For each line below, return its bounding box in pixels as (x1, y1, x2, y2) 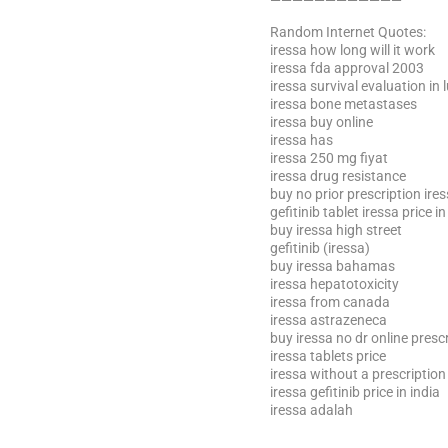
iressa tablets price (270, 348, 386, 364)
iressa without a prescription (270, 366, 446, 382)
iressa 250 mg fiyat (270, 150, 388, 166)
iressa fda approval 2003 (270, 60, 424, 76)
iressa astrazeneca (270, 312, 387, 328)
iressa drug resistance (270, 168, 406, 184)
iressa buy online (270, 114, 373, 130)
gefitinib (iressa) (270, 240, 370, 256)
